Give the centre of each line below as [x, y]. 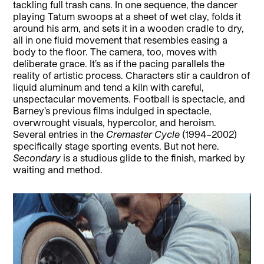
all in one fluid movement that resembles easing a [121, 40]
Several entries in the [60, 134]
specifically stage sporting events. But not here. [116, 146]
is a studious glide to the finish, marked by [153, 158]
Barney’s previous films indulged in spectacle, [113, 111]
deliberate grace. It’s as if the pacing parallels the [119, 64]
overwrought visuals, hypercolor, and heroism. [115, 123]
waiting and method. [58, 170]
